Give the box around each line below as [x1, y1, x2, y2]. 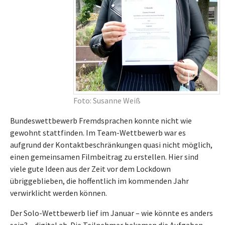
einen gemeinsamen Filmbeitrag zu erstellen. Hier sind [10, 152, 198, 162]
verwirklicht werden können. [10, 188, 107, 198]
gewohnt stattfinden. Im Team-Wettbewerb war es [10, 128, 186, 138]
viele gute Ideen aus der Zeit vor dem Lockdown [10, 164, 171, 174]
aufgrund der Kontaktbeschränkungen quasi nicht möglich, [10, 140, 212, 150]
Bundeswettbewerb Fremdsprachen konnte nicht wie [10, 116, 192, 126]
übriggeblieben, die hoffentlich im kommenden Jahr [10, 176, 189, 186]
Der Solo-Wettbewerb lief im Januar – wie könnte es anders [10, 208, 213, 218]
